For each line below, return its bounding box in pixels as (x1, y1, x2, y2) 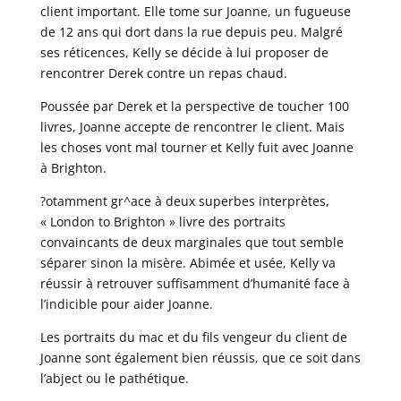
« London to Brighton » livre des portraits (39, 212, 286, 230)
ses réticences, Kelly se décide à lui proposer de (39, 43, 328, 61)
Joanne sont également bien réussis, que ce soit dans (39, 348, 361, 366)
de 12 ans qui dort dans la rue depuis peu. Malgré (39, 22, 343, 40)
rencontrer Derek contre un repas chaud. (39, 64, 287, 81)
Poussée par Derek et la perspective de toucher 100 (39, 97, 349, 115)
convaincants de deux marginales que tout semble (39, 233, 344, 251)
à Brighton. (39, 158, 107, 176)
